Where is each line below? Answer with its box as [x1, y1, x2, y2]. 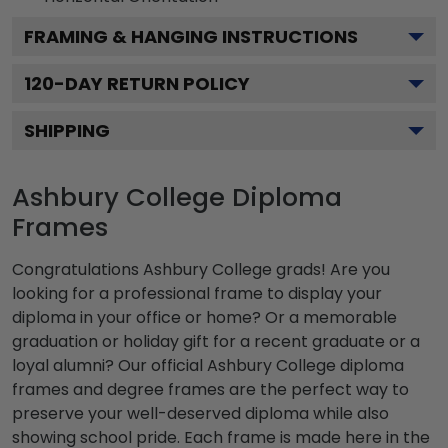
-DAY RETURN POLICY [54, 70, 250, 96]
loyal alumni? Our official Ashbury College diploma [12, 353, 404, 377]
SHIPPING [24, 117, 110, 143]
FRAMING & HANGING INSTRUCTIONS [24, 23, 358, 49]
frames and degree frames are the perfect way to [12, 377, 409, 401]
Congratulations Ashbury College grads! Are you [12, 257, 390, 281]
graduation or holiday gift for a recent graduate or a [12, 329, 420, 353]
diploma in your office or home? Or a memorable [12, 305, 397, 329]
